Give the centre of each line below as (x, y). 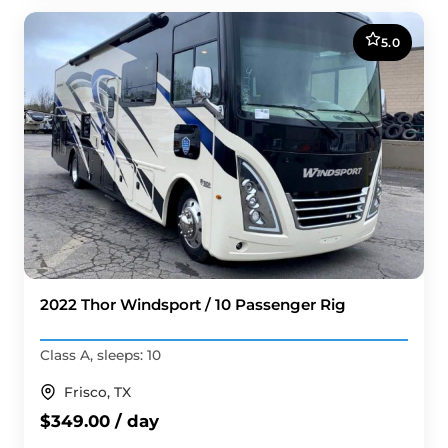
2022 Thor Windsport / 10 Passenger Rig (193, 304)
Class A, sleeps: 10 (100, 354)
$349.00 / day (99, 420)
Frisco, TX (97, 391)
